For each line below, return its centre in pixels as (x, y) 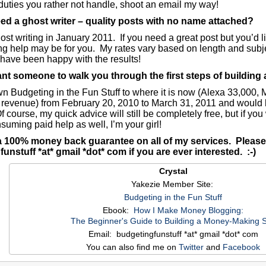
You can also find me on (132, 247)
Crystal (173, 171)
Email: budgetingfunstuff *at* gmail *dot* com (173, 234)
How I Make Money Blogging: (189, 210)
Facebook (241, 247)
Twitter (191, 247)
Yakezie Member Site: (173, 184)
